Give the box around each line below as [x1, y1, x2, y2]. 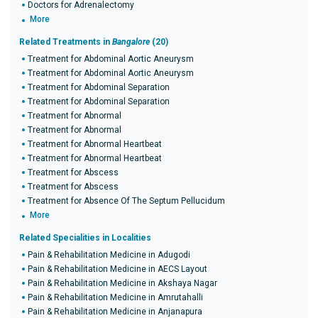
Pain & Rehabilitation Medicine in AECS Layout [28, 264, 207, 274]
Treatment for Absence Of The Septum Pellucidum [28, 196, 225, 206]
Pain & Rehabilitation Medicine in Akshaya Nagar [28, 278, 217, 288]
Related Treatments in [19, 37, 112, 47]
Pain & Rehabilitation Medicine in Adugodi [28, 250, 190, 260]
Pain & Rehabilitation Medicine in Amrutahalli [28, 292, 203, 302]
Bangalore [112, 37, 150, 47]
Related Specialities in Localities [19, 233, 151, 243]
